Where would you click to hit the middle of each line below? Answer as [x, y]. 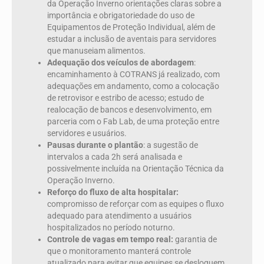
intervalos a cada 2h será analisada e [115, 157]
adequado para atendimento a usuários [119, 216]
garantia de [195, 240]
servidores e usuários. [87, 133]
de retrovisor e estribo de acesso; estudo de [126, 98]
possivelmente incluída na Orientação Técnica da [136, 169]
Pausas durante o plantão [95, 145]
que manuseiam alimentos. [96, 51]
